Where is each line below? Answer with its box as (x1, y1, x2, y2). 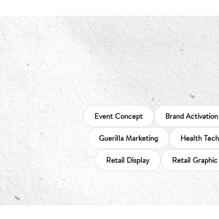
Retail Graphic (172, 154, 218, 165)
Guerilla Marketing (99, 132, 158, 143)
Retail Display (106, 154, 150, 165)
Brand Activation (165, 110, 218, 121)
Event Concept (94, 110, 143, 121)
